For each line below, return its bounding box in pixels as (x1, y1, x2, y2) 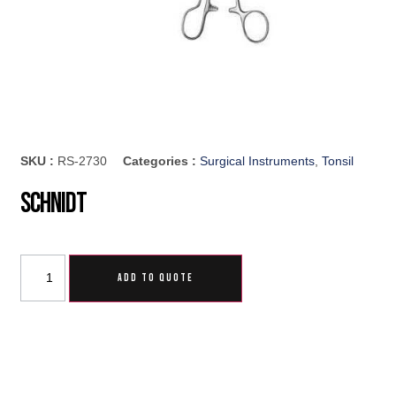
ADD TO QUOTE (118, 270, 194, 285)
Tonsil (322, 153, 354, 168)
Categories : (123, 153, 201, 168)
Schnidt (20, 186, 87, 221)
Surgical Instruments (200, 153, 316, 168)
